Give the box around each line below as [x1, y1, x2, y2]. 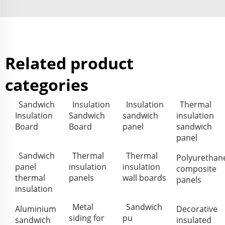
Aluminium [15, 203, 56, 214]
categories [5, 73, 88, 95]
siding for [69, 212, 104, 223]
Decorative [176, 203, 217, 214]
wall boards [123, 172, 166, 183]
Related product [5, 52, 134, 74]
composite [176, 163, 216, 174]
